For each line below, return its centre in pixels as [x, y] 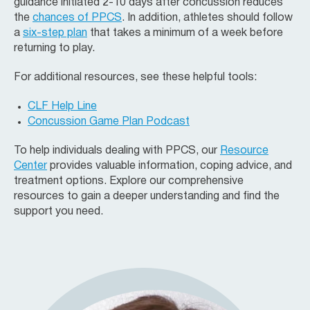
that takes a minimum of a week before [185, 33]
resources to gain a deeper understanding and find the [147, 196]
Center [30, 166]
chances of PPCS [77, 18]
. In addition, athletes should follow [207, 18]
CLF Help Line [62, 106]
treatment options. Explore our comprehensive [129, 181]
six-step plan [55, 33]
